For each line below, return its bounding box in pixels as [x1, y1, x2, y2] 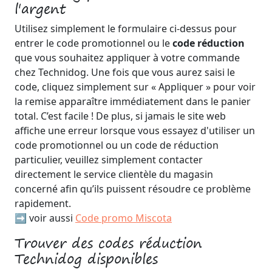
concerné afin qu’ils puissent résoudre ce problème [15, 182, 251, 195]
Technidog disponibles [15, 246, 158, 270]
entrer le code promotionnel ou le [15, 36, 172, 50]
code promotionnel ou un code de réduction [15, 138, 219, 152]
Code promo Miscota [75, 211, 172, 225]
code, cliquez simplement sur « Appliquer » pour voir [15, 80, 256, 93]
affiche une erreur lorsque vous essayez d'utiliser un [15, 123, 255, 137]
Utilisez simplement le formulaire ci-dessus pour [15, 21, 237, 35]
